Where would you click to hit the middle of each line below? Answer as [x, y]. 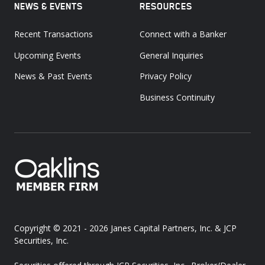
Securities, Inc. [41, 241]
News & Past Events [53, 76]
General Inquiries [172, 55]
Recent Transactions [54, 34]
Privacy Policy [166, 76]
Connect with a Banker [183, 34]
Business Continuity [177, 97]
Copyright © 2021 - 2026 [62, 228]
